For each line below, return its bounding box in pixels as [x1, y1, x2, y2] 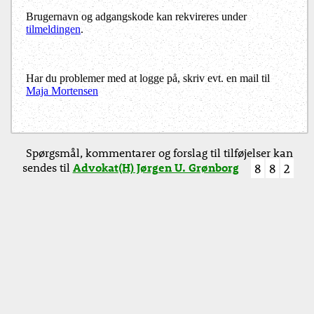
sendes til [22, 160, 73, 175]
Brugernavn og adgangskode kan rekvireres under [26, 11, 247, 23]
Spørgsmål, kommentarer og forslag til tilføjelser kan [26, 145, 293, 161]
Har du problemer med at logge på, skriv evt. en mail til [26, 72, 270, 85]
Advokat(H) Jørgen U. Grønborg [72, 160, 239, 175]
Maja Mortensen [26, 85, 98, 97]
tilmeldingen [26, 23, 81, 36]
